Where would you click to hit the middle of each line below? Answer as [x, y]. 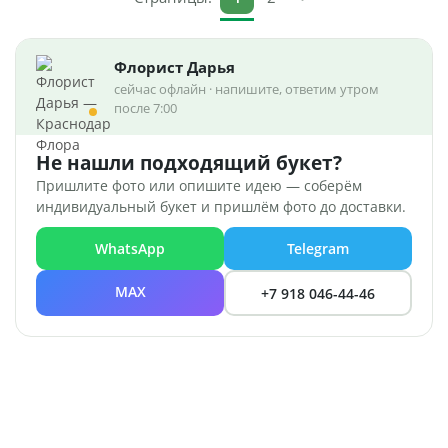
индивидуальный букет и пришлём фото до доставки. [221, 207]
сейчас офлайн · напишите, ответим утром [246, 89]
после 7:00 [145, 108]
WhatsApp [130, 249]
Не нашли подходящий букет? [189, 163]
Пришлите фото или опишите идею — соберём [199, 186]
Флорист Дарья [174, 67]
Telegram [318, 249]
